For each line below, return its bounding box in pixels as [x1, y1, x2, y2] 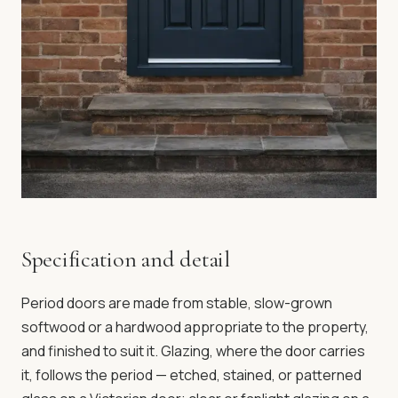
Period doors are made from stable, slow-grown [21, 293, 332, 313]
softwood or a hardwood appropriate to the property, [21, 317, 369, 337]
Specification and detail [21, 245, 230, 273]
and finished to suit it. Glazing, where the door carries [21, 341, 365, 361]
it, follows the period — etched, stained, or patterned [21, 365, 362, 385]
